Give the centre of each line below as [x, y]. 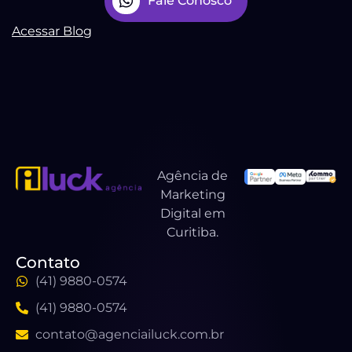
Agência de [193, 176]
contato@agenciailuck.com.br [130, 335]
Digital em [192, 214]
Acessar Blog [52, 31]
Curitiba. [193, 233]
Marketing [192, 195]
